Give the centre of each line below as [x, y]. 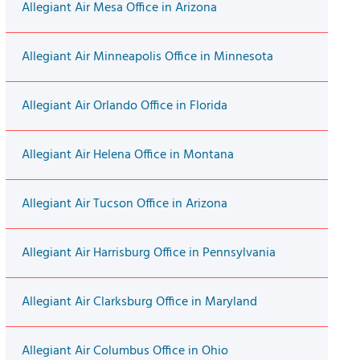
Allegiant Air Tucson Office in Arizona [124, 205]
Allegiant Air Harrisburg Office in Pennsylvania [148, 254]
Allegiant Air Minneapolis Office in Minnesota [147, 57]
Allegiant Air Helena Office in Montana [127, 155]
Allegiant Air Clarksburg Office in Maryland [139, 303]
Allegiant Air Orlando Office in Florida [124, 106]
